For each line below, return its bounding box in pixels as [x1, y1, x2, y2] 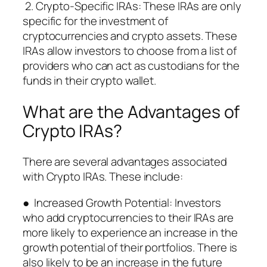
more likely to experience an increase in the [23, 224, 238, 240]
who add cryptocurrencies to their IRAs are [23, 209, 234, 225]
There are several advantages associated [23, 154, 228, 170]
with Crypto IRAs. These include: [23, 169, 183, 185]
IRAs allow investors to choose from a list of [23, 42, 237, 58]
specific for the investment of [23, 13, 168, 29]
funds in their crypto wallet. [23, 72, 157, 88]
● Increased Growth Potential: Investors [23, 194, 221, 210]
